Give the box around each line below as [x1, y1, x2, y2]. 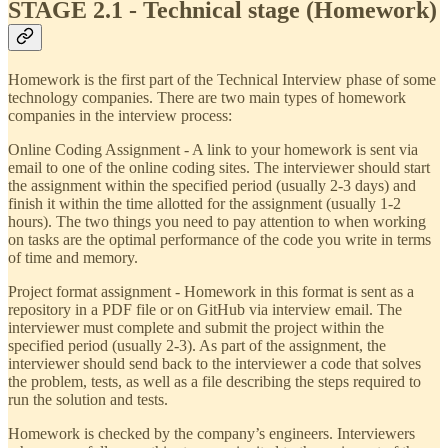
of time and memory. [8, 249, 138, 266]
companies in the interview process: [8, 107, 232, 124]
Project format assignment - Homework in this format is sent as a [8, 283, 414, 300]
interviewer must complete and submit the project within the [8, 319, 384, 336]
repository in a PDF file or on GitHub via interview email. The [8, 301, 402, 318]
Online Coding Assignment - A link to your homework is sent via [8, 141, 418, 158]
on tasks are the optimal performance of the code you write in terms [8, 231, 431, 248]
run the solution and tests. [8, 391, 168, 408]
